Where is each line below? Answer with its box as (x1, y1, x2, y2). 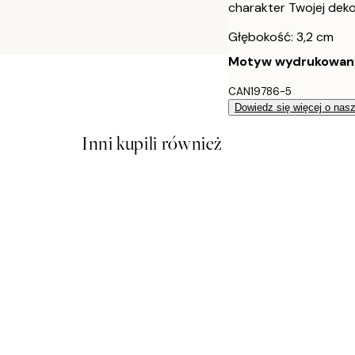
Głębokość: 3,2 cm (228, 28, 334, 45)
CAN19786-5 (228, 84, 292, 98)
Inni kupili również (81, 131, 223, 156)
